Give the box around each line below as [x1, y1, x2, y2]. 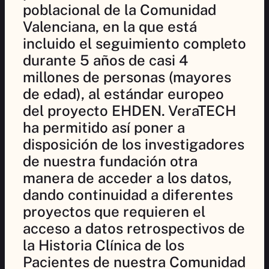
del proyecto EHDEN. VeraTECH [23, 101, 236, 119]
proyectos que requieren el [23, 202, 205, 220]
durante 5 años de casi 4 [23, 51, 188, 68]
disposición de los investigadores [23, 135, 244, 153]
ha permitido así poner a [23, 118, 185, 136]
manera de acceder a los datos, [23, 169, 232, 186]
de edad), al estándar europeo [23, 85, 224, 102]
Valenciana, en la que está [23, 17, 197, 35]
